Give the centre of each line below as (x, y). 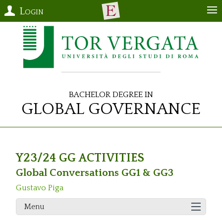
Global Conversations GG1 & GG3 (95, 173)
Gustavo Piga (40, 188)
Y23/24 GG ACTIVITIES (80, 158)
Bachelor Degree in (111, 93)
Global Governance (111, 107)
